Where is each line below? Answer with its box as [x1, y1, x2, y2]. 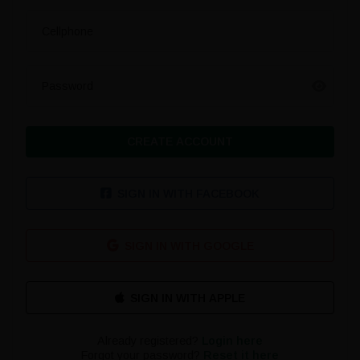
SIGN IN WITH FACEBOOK [117, 187, 260, 201]
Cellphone [42, 25, 93, 39]
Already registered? [97, 334, 202, 348]
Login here [202, 334, 263, 348]
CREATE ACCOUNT [127, 135, 233, 149]
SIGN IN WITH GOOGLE [124, 239, 254, 253]
